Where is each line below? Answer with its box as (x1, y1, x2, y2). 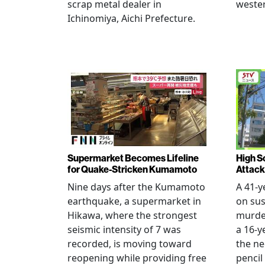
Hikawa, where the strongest (67, 208, 197, 222)
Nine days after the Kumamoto (67, 180, 205, 193)
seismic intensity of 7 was (67, 222, 181, 236)
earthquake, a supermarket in (67, 194, 201, 208)
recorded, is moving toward (67, 237, 192, 250)
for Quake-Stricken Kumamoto (67, 163, 197, 175)
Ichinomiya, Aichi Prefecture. (67, 12, 195, 25)
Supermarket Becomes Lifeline (67, 152, 199, 164)
